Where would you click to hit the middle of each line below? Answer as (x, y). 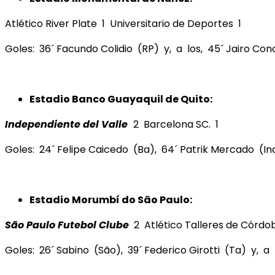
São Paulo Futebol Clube (67, 225)
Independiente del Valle (68, 124)
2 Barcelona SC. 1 (176, 124)
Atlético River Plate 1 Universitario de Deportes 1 (123, 23)
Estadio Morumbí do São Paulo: (112, 199)
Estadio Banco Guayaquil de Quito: (121, 99)
